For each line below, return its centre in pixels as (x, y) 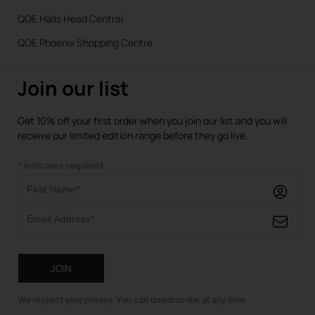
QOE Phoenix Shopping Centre (85, 42)
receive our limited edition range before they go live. (133, 135)
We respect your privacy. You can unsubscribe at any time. (133, 300)
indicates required (62, 166)
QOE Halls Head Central (70, 18)
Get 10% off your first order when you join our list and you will (152, 120)
